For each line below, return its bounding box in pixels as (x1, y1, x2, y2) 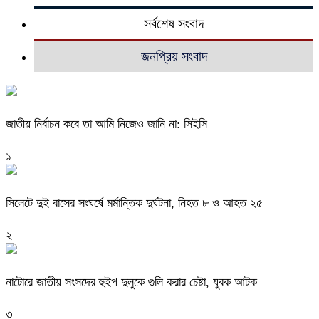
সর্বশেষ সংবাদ (144, 16, 204, 32)
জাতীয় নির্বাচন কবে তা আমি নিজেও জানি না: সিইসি (6, 117, 207, 132)
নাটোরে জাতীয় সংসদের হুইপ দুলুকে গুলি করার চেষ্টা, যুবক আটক (6, 275, 257, 290)
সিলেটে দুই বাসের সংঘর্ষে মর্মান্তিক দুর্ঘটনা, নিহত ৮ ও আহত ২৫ (6, 196, 263, 211)
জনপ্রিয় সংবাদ (140, 48, 207, 65)
